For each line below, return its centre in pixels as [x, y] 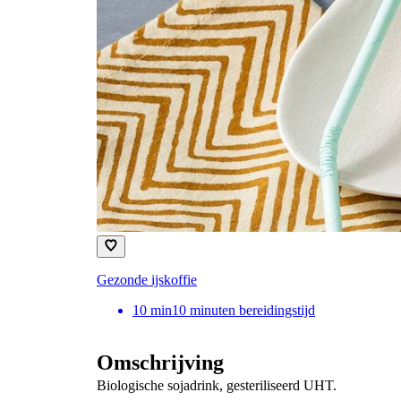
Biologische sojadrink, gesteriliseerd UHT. [217, 385]
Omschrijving [160, 362]
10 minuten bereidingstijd [243, 310]
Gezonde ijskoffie [147, 279]
